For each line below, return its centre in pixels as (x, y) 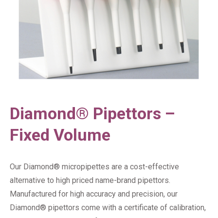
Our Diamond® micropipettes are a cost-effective (94, 166)
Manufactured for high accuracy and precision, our (94, 194)
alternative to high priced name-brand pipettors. (90, 180)
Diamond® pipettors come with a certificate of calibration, (108, 207)
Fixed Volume (60, 135)
